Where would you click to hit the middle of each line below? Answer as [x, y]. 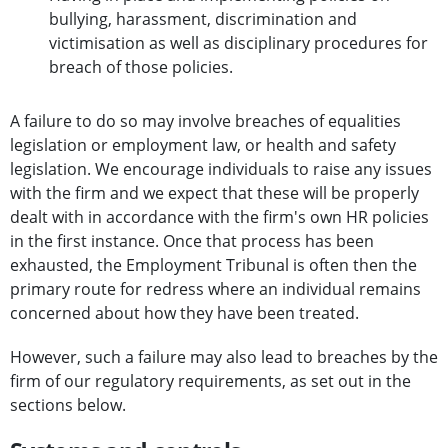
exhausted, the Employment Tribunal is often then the [213, 265]
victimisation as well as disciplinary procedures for [238, 43]
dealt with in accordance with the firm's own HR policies [219, 217]
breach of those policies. [141, 67]
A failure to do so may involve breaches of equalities [205, 121]
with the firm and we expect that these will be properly [214, 193]
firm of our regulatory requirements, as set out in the [210, 381]
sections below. [68, 405]
